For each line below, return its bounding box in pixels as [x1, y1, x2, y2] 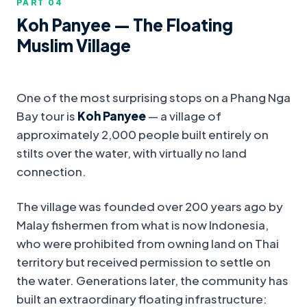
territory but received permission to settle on [16, 254, 271, 270]
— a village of [146, 108, 221, 124]
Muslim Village [16, 35, 131, 56]
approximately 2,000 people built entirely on [16, 127, 269, 143]
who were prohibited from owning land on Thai [16, 236, 279, 251]
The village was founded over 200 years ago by [16, 199, 283, 214]
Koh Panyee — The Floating [16, 14, 233, 36]
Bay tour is [16, 108, 77, 124]
